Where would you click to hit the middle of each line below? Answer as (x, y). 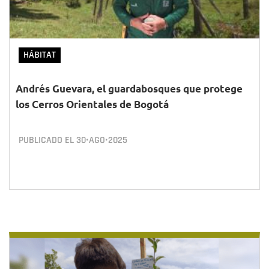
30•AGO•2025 (102, 140)
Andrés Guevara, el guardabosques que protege (129, 89)
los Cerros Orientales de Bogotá (92, 104)
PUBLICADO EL (47, 140)
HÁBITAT (40, 55)
